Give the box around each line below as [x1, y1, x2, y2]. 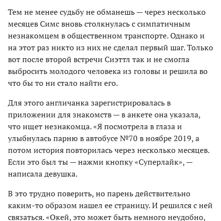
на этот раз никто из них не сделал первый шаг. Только [8, 41, 213, 53]
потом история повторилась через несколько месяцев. [8, 144, 209, 155]
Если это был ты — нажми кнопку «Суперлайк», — [8, 156, 192, 167]
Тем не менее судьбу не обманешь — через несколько [8, 6, 206, 17]
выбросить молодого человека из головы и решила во [8, 65, 208, 76]
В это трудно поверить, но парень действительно [8, 187, 190, 199]
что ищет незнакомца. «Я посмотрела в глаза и [8, 120, 182, 132]
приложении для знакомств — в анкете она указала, [8, 109, 200, 120]
